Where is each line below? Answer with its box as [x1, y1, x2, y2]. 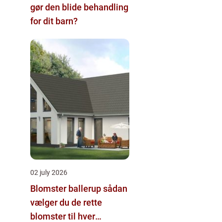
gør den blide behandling [30, 1, 128, 12]
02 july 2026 [30, 168, 67, 176]
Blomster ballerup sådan [30, 183, 103, 194]
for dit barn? [30, 15, 78, 26]
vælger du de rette [30, 197, 102, 208]
